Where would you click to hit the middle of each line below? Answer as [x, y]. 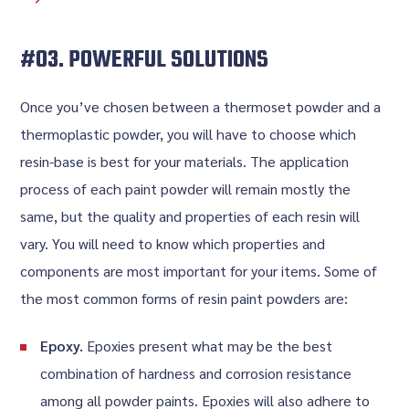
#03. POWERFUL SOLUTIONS [145, 60]
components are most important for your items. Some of [199, 271]
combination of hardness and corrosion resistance [196, 373]
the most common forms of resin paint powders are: [184, 298]
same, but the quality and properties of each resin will [190, 216]
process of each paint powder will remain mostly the [186, 189]
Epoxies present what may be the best [208, 346]
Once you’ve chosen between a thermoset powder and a [201, 106]
